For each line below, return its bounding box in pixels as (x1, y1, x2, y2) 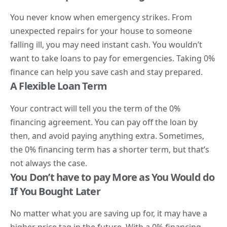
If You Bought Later (10, 184, 100, 198)
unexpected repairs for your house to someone (10, 25, 192, 37)
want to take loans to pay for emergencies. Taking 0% (10, 53, 215, 64)
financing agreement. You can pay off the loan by (10, 116, 198, 128)
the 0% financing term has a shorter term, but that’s (10, 143, 209, 155)
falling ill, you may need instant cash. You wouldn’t (10, 39, 202, 51)
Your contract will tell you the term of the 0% (10, 102, 180, 114)
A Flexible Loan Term (10, 79, 107, 93)
